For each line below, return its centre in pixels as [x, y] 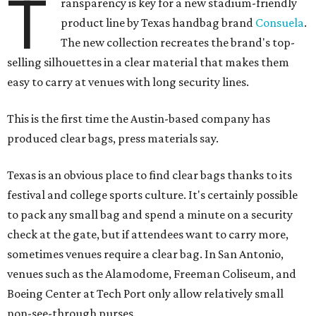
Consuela [280, 23]
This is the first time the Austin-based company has [139, 119]
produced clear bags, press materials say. [113, 138]
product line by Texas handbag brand [158, 23]
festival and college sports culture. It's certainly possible [152, 195]
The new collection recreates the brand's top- [178, 42]
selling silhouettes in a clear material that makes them [148, 62]
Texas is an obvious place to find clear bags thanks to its [150, 175]
